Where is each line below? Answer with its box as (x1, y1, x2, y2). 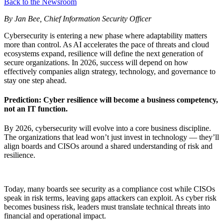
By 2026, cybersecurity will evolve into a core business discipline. (4, 124, 211, 133)
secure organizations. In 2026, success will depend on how (4, 58, 188, 67)
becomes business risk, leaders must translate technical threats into (4, 203, 210, 212)
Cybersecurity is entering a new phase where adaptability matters (4, 31, 207, 40)
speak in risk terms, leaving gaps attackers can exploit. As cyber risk (4, 194, 217, 203)
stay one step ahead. (4, 76, 67, 85)
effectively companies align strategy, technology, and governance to (4, 67, 216, 76)
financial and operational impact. (4, 212, 106, 221)
